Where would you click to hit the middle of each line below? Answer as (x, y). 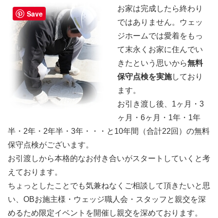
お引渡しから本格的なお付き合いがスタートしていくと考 (109, 159)
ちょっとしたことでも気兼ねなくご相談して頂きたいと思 (109, 186)
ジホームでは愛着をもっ (160, 36)
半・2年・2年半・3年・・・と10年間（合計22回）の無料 (109, 131)
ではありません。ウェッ (160, 22)
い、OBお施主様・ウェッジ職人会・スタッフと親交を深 (107, 200)
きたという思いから (152, 63)
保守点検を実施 (145, 77)
